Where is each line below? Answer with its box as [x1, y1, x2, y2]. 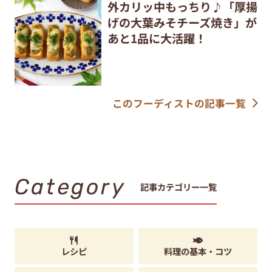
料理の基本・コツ [164, 245, 233, 258]
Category [14, 174, 126, 200]
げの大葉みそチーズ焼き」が [107, 14, 257, 32]
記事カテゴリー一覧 [140, 180, 217, 193]
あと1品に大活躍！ [107, 30, 206, 47]
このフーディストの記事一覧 [112, 96, 246, 111]
